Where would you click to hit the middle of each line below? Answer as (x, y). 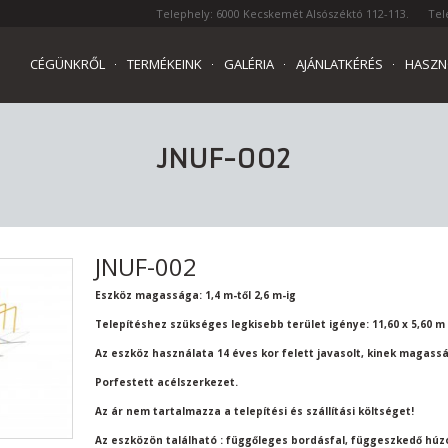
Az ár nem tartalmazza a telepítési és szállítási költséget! (254, 411)
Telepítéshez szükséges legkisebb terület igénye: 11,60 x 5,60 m (270, 324)
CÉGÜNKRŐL (67, 64)
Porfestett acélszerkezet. (166, 382)
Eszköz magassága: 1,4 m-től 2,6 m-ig (195, 295)
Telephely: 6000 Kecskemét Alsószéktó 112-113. (282, 13)
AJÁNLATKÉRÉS (339, 64)
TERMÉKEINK (164, 64)
